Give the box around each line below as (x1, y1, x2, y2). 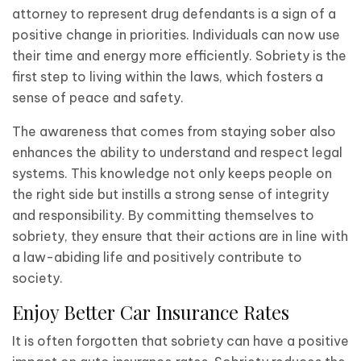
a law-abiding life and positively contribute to (12, 248, 302, 265)
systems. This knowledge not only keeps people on (12, 164, 332, 181)
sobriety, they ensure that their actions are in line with (12, 227, 348, 244)
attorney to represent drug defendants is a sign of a (12, 5, 336, 22)
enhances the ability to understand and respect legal (12, 143, 342, 160)
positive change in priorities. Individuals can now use (12, 26, 340, 43)
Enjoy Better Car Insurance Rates (12, 299, 289, 325)
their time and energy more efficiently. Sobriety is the (12, 47, 346, 64)
